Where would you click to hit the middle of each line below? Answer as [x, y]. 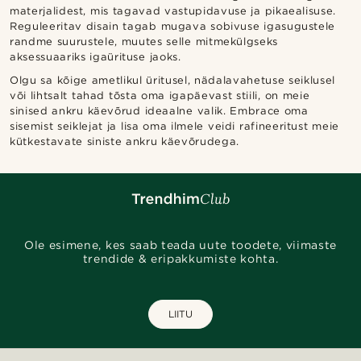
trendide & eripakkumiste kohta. [180, 259]
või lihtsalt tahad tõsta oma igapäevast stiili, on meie [160, 96]
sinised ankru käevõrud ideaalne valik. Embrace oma [159, 111]
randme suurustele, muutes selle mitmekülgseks [144, 42]
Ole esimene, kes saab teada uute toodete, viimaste [180, 245]
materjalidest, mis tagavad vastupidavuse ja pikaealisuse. [173, 11]
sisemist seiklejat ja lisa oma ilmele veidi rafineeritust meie [174, 127]
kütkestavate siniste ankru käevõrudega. [124, 142]
